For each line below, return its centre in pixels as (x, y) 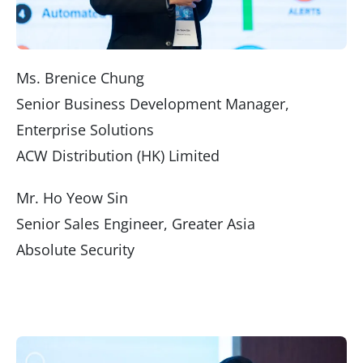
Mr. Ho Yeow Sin (72, 197)
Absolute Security (75, 249)
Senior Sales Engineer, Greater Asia (136, 223)
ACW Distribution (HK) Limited (118, 155)
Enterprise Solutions (85, 129)
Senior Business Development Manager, (153, 103)
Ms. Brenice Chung (80, 77)
